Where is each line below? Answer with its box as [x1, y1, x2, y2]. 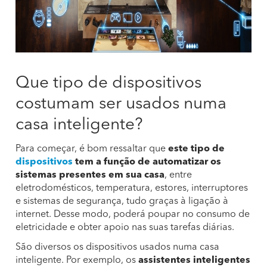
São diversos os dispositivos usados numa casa [15, 243, 219, 252]
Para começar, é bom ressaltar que [15, 144, 168, 154]
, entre [164, 170, 192, 180]
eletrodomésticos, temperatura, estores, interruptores [15, 184, 248, 193]
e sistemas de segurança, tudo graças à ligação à [15, 197, 228, 206]
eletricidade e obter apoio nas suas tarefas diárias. [15, 223, 234, 232]
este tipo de [168, 144, 225, 154]
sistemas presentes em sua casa [15, 170, 164, 180]
